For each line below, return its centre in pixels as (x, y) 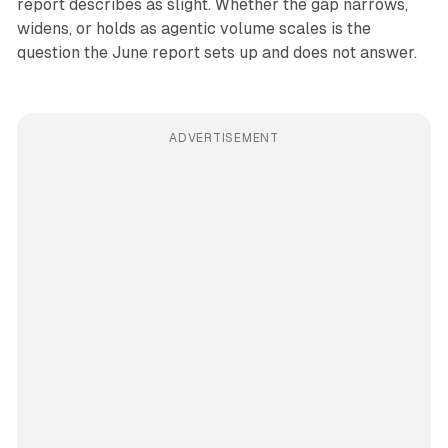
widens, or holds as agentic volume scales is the (193, 29)
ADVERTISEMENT (224, 138)
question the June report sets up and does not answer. (216, 53)
